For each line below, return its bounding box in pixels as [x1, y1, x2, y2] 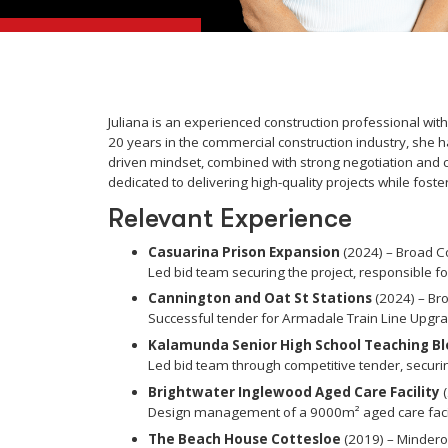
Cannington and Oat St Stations [147, 289, 372, 308]
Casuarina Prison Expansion [147, 242, 340, 261]
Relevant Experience [107, 202, 352, 234]
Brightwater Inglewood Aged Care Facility [147, 382, 440, 401]
